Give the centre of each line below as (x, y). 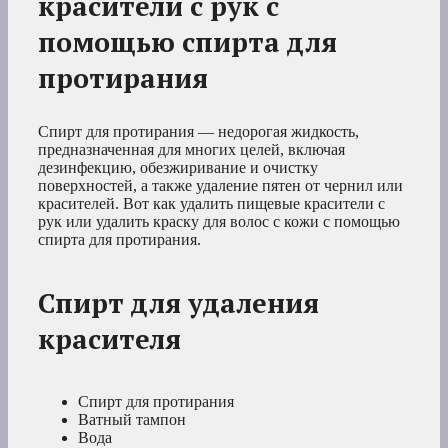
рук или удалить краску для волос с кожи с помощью (219, 221)
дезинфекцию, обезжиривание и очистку (178, 167)
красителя (109, 338)
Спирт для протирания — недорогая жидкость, (198, 131)
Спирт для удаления (178, 302)
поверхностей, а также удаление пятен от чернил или (220, 185)
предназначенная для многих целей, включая (191, 149)
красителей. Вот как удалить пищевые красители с (211, 203)
